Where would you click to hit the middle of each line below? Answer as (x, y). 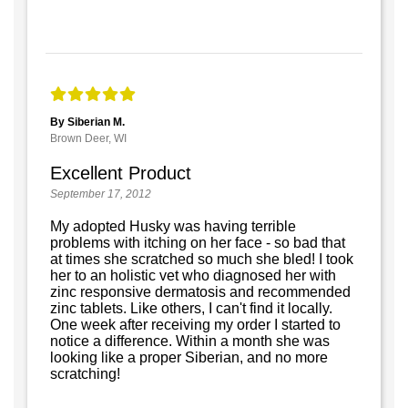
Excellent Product (121, 173)
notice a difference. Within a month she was (190, 341)
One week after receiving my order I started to (195, 324)
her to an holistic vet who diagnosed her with (193, 275)
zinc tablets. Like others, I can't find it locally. (191, 308)
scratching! (85, 373)
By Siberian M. (87, 122)
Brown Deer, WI (88, 138)
